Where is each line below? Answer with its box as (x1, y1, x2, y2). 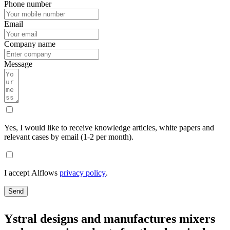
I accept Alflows (4, 168, 60, 177)
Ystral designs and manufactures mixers (4, 212, 215, 225)
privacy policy (60, 168, 106, 177)
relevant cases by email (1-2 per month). (4, 132, 133, 141)
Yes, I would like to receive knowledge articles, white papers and (4, 123, 214, 132)
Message (4, 59, 32, 68)
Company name (4, 39, 55, 48)
